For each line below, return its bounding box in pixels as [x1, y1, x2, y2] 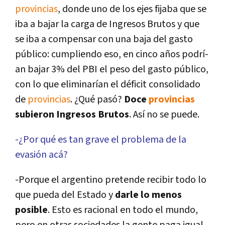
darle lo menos [115, 188, 182, 202]
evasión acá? [15, 148, 68, 162]
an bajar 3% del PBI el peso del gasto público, [15, 63, 208, 76]
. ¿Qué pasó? [70, 93, 122, 106]
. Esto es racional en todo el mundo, [48, 203, 198, 217]
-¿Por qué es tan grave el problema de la [15, 133, 186, 147]
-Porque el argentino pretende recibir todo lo [15, 173, 206, 187]
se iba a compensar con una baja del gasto [15, 33, 193, 46]
